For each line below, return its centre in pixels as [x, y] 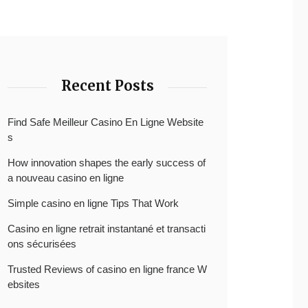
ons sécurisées [42, 244]
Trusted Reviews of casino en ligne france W [107, 269]
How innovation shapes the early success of [107, 163]
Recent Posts [107, 86]
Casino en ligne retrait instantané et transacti [107, 229]
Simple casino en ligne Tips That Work [93, 203]
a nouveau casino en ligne [66, 178]
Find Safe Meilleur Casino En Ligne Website [106, 122]
